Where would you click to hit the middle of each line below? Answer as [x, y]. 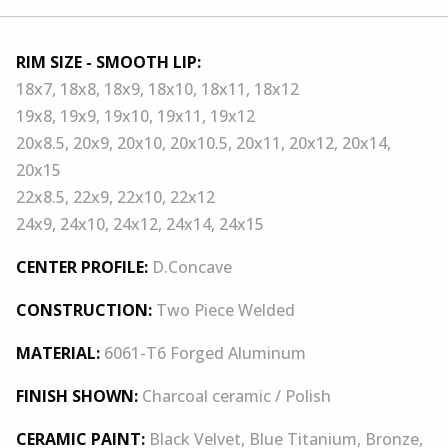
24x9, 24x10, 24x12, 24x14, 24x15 [140, 223]
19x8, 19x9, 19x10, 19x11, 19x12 [135, 115]
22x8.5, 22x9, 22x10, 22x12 [115, 196]
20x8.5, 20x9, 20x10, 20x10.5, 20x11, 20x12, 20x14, [203, 142]
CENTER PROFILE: [82, 266]
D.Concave [190, 266]
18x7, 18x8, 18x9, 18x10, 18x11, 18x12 [157, 88]
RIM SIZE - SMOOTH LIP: [108, 61]
